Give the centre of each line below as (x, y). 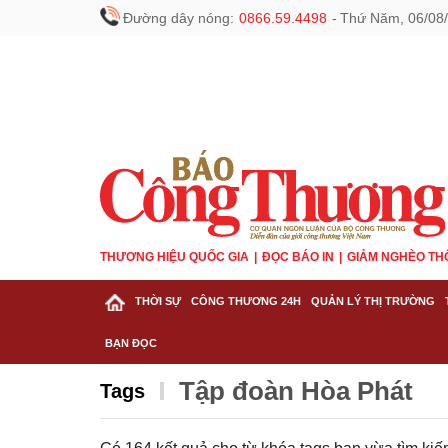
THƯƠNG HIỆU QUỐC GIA (174, 257)
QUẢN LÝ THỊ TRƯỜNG (373, 301)
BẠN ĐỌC (131, 343)
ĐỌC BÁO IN (298, 257)
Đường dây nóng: (178, 18)
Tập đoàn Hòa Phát (296, 391)
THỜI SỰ (158, 301)
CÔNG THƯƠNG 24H (246, 301)
